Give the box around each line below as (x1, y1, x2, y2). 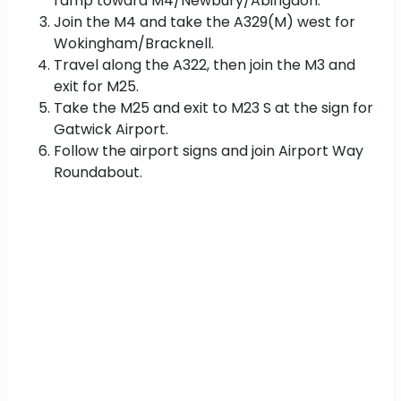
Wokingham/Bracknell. (54, 32, 214, 54)
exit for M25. (54, 75, 139, 97)
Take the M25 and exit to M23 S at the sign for (54, 97, 373, 118)
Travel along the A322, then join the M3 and (54, 54, 355, 75)
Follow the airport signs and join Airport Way (54, 140, 363, 161)
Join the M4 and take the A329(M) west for (54, 11, 355, 32)
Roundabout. (54, 161, 142, 183)
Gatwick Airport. (54, 118, 168, 140)
